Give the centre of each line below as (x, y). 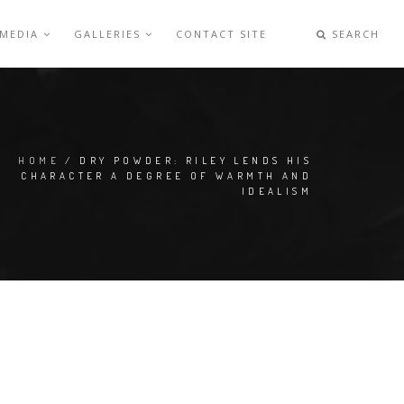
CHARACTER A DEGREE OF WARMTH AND (166, 176)
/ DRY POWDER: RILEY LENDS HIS (186, 161)
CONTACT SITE (222, 34)
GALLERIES (110, 34)
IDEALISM (276, 191)
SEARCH (354, 34)
